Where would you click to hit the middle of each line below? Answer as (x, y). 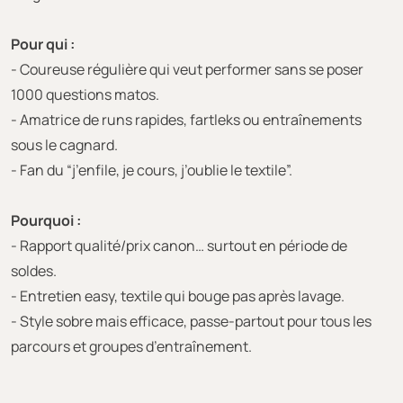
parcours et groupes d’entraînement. (131, 346)
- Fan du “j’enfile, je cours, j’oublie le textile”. (152, 170)
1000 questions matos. (85, 94)
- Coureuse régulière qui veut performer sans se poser (187, 69)
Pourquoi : (46, 220)
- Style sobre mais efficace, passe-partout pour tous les (191, 321)
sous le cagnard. (64, 144)
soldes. (34, 270)
